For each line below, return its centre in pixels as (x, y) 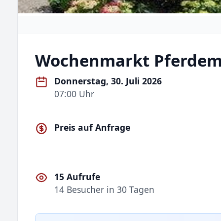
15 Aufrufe (77, 176)
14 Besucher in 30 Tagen (105, 189)
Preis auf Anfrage (92, 128)
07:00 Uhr (74, 94)
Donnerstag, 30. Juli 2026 (108, 81)
